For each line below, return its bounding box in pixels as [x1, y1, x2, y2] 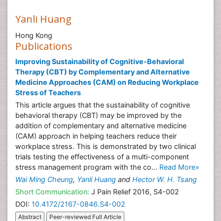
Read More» [159, 163, 199, 171]
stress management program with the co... [15, 163, 159, 171]
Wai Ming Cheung [15, 175, 73, 184]
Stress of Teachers [15, 88, 81, 97]
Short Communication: [15, 187, 89, 196]
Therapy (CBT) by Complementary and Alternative [15, 68, 190, 76]
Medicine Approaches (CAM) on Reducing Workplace [15, 78, 199, 86]
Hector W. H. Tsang [132, 175, 197, 184]
